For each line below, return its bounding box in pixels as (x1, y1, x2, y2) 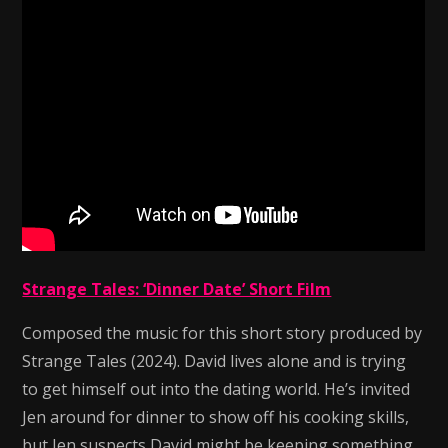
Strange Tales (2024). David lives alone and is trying (22, 350, 407, 372)
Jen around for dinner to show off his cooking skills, (22, 406, 410, 428)
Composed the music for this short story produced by (22, 322, 423, 344)
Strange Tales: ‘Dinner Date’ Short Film (22, 278, 332, 300)
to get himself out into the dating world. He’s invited (22, 378, 411, 400)
